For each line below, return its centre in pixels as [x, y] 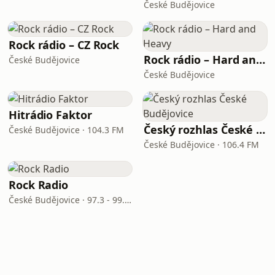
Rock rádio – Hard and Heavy [261, 60]
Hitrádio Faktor [50, 115]
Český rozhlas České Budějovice [261, 130]
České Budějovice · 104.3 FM [66, 130]
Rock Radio [39, 185]
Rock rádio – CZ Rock [64, 45]
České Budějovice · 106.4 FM [201, 145]
